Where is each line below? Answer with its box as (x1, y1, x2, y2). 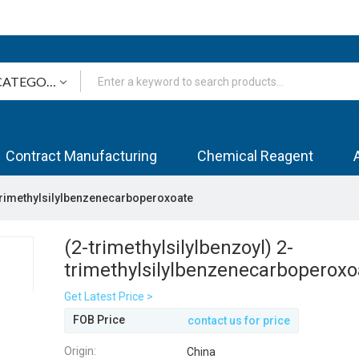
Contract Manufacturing (6, 147, 157, 164)
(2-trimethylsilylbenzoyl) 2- (64, 236, 293, 259)
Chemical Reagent (197, 147, 313, 164)
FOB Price (73, 313, 125, 326)
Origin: (64, 344, 96, 357)
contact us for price (188, 313, 290, 327)
